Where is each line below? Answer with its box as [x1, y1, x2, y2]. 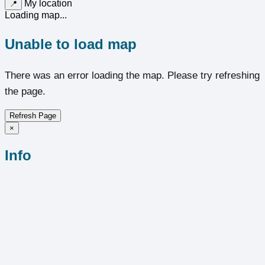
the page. [5, 86, 46, 98]
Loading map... [5, 10, 67, 21]
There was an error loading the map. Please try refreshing [5, 70, 260, 82]
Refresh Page [9, 111, 56, 121]
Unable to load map [5, 36, 137, 53]
